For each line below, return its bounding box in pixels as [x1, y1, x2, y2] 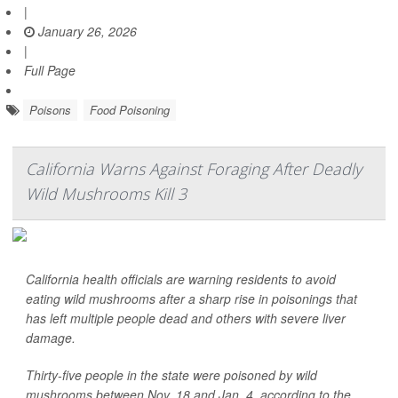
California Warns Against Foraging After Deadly [26, 158, 362, 180]
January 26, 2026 [35, 22, 137, 41]
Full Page [24, 61, 76, 80]
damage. [26, 329, 76, 347]
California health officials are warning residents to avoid [26, 270, 336, 289]
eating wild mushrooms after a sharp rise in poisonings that [26, 290, 357, 308]
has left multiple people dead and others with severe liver [26, 309, 346, 328]
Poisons [29, 101, 71, 119]
